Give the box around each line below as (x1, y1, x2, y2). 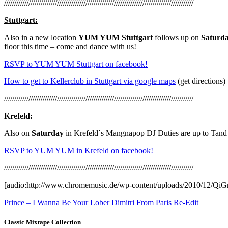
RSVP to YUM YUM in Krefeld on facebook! (4, 146, 153, 155)
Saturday (32, 128, 64, 137)
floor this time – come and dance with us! (4, 42, 136, 51)
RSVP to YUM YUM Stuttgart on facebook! (4, 59, 148, 68)
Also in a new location (4, 33, 78, 42)
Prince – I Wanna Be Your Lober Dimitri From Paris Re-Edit (4, 197, 198, 207)
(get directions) (176, 76, 225, 85)
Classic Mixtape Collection (4, 218, 81, 226)
